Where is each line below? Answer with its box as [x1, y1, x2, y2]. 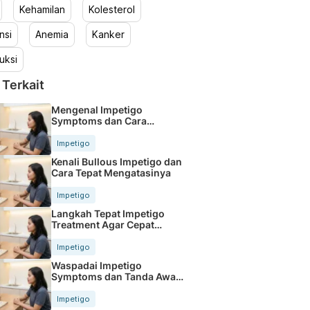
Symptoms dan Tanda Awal [51, 270, 179, 282]
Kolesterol [88, 3, 135, 15]
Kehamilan [19, 3, 65, 15]
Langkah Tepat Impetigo [51, 207, 165, 219]
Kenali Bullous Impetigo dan [51, 155, 182, 167]
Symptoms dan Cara [51, 114, 147, 127]
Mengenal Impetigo [51, 103, 143, 116]
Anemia [35, 28, 69, 40]
